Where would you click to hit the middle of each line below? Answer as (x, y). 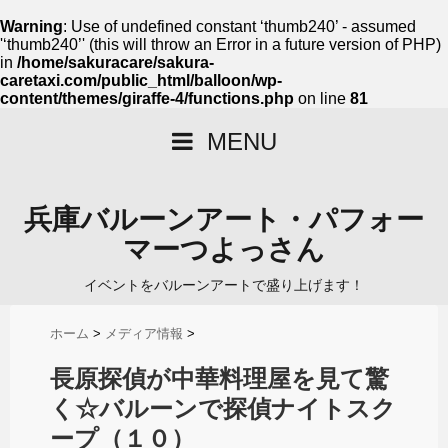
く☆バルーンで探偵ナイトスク (223, 409)
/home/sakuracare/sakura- (115, 62)
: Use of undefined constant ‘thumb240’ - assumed (239, 26)
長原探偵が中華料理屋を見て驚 (219, 379)
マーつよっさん (224, 249)
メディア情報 (144, 333)
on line (322, 98)
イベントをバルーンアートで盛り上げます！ (224, 285)
